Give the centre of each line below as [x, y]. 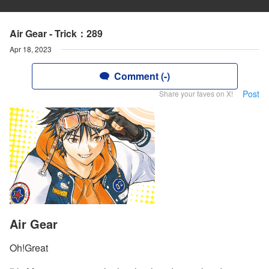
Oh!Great [29, 248]
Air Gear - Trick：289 [56, 33]
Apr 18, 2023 [31, 49]
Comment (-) [142, 76]
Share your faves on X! [196, 93]
